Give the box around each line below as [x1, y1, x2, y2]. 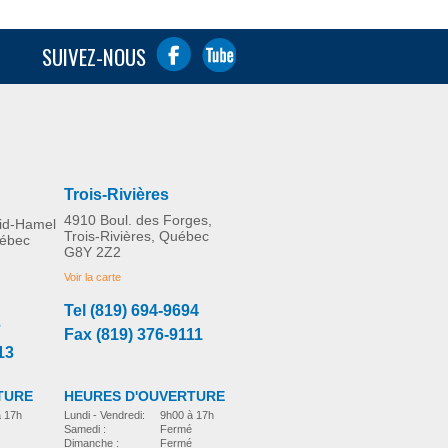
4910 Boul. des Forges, [64, 212, 212, 228]
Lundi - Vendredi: [64, 409, 145, 421]
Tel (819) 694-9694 [64, 302, 199, 319]
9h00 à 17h [160, 409, 214, 421]
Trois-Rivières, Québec [64, 228, 209, 244]
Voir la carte [64, 271, 121, 283]
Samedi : [64, 423, 106, 435]
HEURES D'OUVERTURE [64, 388, 225, 404]
